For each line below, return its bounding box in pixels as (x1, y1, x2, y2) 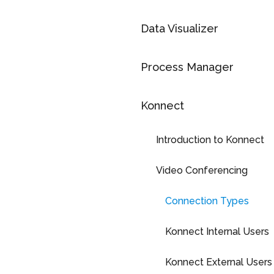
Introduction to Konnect (156, 134, 264, 146)
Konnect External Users (165, 256, 272, 268)
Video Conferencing (156, 165, 248, 176)
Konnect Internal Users (165, 226, 269, 237)
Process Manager (141, 61, 234, 73)
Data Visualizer (141, 22, 218, 35)
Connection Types (165, 195, 249, 207)
